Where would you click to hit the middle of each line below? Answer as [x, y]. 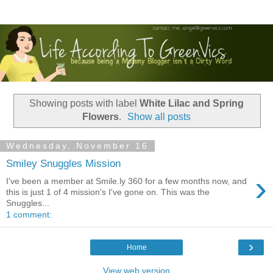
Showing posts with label [84, 103]
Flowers [100, 116]
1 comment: [29, 214]
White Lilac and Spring [192, 103]
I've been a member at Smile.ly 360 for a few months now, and [126, 181]
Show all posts [159, 116]
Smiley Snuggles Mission [63, 164]
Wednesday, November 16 [77, 146]
